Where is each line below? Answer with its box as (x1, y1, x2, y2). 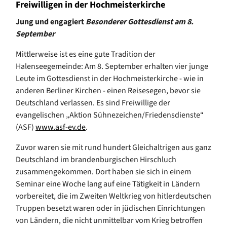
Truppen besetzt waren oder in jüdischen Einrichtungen (16, 203, 205, 214)
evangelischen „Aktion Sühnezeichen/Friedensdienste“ (16, 109, 204, 121)
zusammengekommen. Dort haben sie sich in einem (16, 166, 191, 178)
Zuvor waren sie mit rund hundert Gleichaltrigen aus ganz (16, 142, 211, 154)
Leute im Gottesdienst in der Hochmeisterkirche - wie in (16, 73, 204, 85)
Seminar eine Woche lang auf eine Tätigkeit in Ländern (16, 178, 200, 190)
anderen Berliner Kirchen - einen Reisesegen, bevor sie (16, 85, 201, 97)
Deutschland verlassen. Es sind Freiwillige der (16, 97, 170, 109)
